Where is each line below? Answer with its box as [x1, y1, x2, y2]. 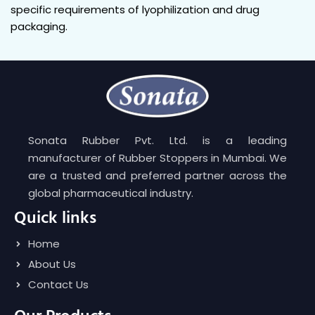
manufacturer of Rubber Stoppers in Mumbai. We [28, 150, 287, 165]
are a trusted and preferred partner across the [28, 167, 287, 183]
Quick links [14, 205, 96, 232]
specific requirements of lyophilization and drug [11, 1, 259, 17]
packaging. [11, 18, 67, 34]
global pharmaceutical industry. [28, 185, 193, 200]
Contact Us [28, 276, 89, 292]
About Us [28, 256, 76, 271]
